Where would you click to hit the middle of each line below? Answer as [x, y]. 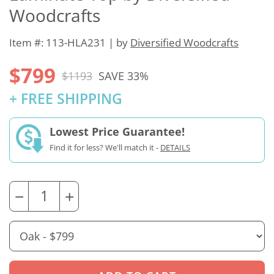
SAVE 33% [124, 76]
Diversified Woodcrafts [184, 43]
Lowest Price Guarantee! [117, 132]
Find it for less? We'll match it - [105, 148]
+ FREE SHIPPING [66, 99]
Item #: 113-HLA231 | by [70, 43]
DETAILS [175, 148]
